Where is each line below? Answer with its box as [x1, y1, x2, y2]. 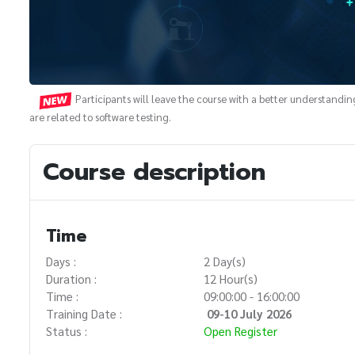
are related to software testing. [29, 110, 171, 124]
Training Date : [46, 305, 122, 321]
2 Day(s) [204, 253, 246, 269]
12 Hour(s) [204, 270, 258, 286]
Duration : [46, 270, 97, 286]
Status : [46, 323, 87, 338]
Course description [43, 153, 265, 190]
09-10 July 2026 [207, 305, 292, 321]
